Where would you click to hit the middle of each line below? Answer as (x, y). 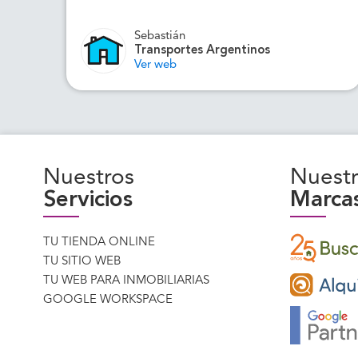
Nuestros (89, 178)
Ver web (156, 65)
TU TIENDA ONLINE (99, 243)
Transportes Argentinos (203, 50)
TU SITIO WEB (82, 262)
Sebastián (160, 36)
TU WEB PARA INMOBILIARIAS (126, 281)
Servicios (88, 201)
